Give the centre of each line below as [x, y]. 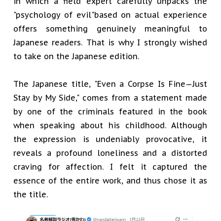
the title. [31, 194]
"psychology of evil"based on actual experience [110, 15]
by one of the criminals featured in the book [110, 111]
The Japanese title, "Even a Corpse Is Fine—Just [110, 84]
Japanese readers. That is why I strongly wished [110, 42]
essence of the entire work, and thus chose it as [110, 181]
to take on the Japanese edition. [76, 56]
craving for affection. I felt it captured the [110, 167]
